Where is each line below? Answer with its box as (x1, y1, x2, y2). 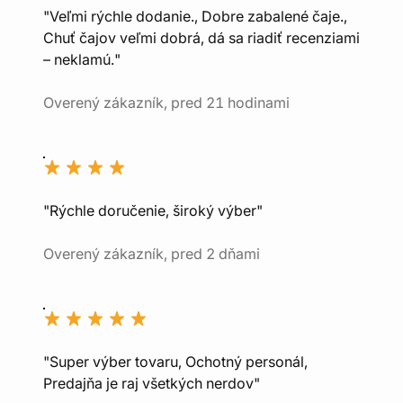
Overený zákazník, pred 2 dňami (43, 245, 260, 263)
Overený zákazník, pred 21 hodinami (43, 94, 290, 112)
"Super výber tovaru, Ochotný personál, (43, 353, 308, 371)
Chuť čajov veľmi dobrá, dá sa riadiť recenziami (43, 29, 360, 47)
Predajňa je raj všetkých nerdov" (43, 374, 260, 392)
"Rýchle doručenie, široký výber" (43, 201, 263, 219)
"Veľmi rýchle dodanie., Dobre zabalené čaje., (43, 7, 347, 25)
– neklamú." (43, 50, 121, 68)
